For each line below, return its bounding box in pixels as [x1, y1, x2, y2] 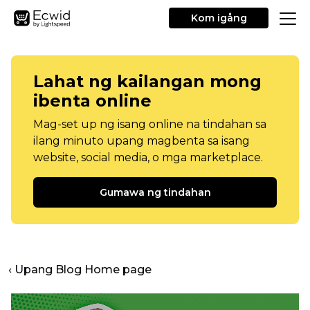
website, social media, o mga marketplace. [33, 151, 263, 164]
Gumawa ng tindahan [99, 186, 211, 199]
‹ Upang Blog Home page [8, 263, 152, 276]
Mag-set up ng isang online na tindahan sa [33, 118, 266, 131]
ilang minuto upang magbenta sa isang [33, 134, 250, 147]
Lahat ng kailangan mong [33, 71, 262, 91]
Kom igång [190, 12, 247, 24]
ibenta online [33, 91, 152, 111]
